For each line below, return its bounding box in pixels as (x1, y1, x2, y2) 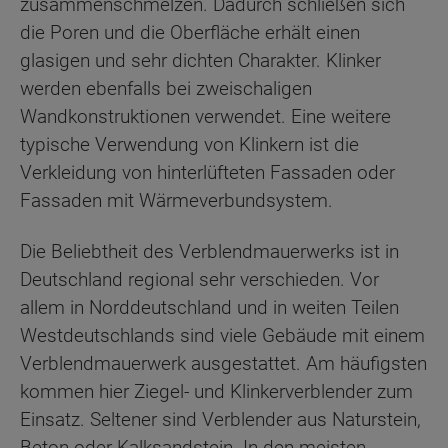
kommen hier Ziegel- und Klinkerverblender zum (20, 379, 413, 403)
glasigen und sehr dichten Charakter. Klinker (20, 49, 381, 73)
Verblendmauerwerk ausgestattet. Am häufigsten (20, 351, 427, 375)
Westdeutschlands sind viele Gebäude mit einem (20, 323, 425, 347)
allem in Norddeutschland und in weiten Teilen (20, 295, 399, 319)
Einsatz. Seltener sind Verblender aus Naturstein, (20, 407, 421, 431)
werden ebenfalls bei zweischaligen (20, 77, 312, 101)
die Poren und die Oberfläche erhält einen (20, 21, 360, 45)
